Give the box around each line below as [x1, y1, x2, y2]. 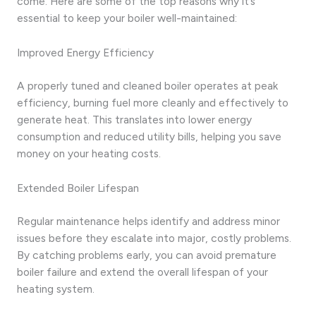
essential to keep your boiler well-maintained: [17, 11, 237, 25]
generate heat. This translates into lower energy [17, 112, 252, 126]
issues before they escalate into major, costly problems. [17, 231, 291, 245]
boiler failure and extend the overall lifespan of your [17, 265, 268, 279]
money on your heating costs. [17, 146, 161, 160]
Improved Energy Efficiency [17, 45, 154, 59]
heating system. [17, 281, 95, 296]
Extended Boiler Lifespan [17, 181, 139, 195]
